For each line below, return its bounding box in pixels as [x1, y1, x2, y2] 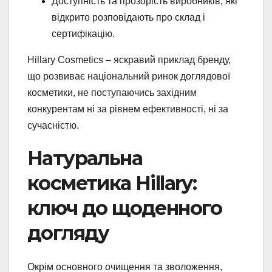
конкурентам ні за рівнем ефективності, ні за [27, 103, 228, 114]
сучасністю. [27, 120, 79, 131]
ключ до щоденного [27, 195, 222, 220]
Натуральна [27, 146, 142, 170]
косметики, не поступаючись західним [27, 87, 197, 98]
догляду [27, 220, 109, 245]
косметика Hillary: [27, 171, 197, 195]
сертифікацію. [52, 28, 115, 39]
